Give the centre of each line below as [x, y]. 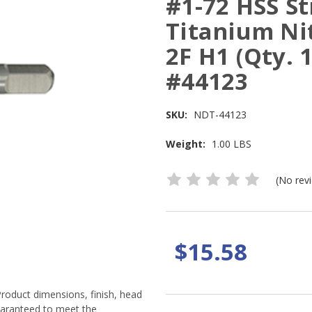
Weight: [186, 144]
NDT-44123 [220, 115]
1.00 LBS [231, 144]
